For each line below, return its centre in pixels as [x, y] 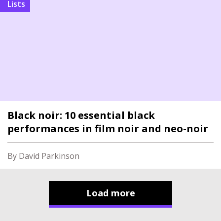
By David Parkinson [43, 156]
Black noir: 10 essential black [81, 115]
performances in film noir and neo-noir [108, 129]
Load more [110, 193]
